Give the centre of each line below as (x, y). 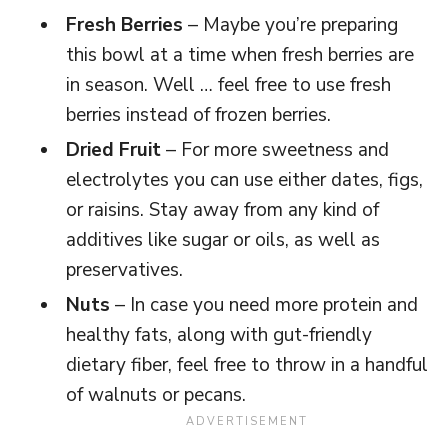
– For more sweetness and (275, 149)
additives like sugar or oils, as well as (223, 239)
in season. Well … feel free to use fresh (228, 84)
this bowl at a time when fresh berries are (240, 54)
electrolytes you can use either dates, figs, (244, 179)
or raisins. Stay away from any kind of (222, 209)
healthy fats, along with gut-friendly (219, 334)
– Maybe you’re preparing (290, 24)
